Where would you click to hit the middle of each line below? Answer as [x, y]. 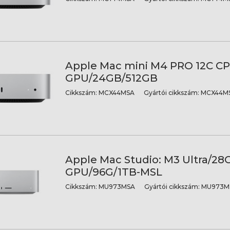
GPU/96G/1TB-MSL [113, 172]
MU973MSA [116, 186]
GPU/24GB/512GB [111, 78]
